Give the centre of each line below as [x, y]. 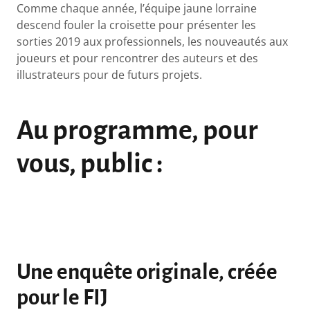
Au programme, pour [138, 130]
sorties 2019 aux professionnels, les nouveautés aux [153, 42]
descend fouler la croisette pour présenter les [137, 25]
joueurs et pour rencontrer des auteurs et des [138, 58]
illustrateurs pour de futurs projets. [111, 75]
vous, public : [92, 164]
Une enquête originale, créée [147, 273]
